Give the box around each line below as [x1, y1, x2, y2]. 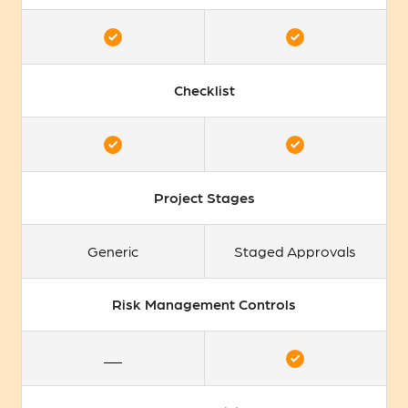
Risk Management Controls [112, 295, 296, 313]
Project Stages [153, 189, 255, 207]
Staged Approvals [234, 241, 356, 260]
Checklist [173, 81, 235, 99]
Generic [87, 241, 138, 260]
